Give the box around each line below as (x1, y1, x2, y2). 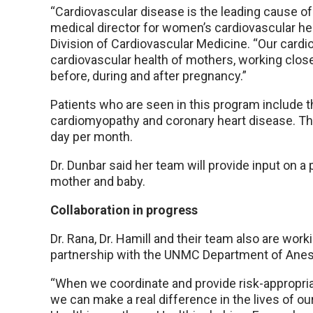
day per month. (50, 129, 133, 145)
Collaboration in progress (50, 203, 198, 218)
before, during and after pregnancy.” (50, 68, 247, 84)
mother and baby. (50, 174, 145, 189)
